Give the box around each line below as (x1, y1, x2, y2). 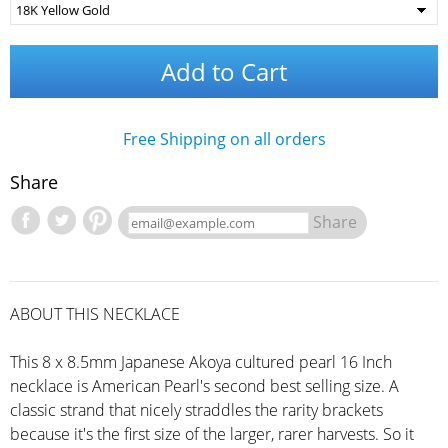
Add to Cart (161, 55, 287, 88)
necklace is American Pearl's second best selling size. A (10, 375, 399, 397)
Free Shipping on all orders (122, 128, 326, 150)
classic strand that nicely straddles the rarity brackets (10, 399, 383, 421)
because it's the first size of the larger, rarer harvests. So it (10, 423, 414, 445)
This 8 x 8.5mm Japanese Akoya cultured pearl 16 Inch (10, 351, 392, 373)
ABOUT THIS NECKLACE (10, 303, 180, 325)
